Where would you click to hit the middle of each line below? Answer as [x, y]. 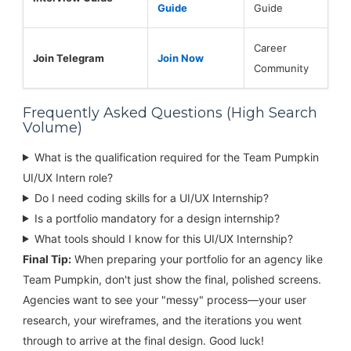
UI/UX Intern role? [67, 177]
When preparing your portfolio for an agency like [197, 259]
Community [281, 68]
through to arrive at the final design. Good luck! [143, 340]
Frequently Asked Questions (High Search [170, 112]
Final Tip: [47, 259]
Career [270, 47]
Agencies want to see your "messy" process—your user [164, 299]
